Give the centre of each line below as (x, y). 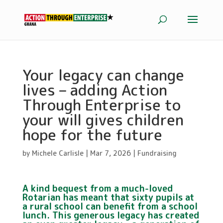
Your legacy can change (103, 75)
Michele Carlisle (57, 153)
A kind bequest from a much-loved (97, 188)
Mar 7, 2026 (110, 153)
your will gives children (103, 120)
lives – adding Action (95, 90)
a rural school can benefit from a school (110, 206)
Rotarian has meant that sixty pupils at (108, 197)
